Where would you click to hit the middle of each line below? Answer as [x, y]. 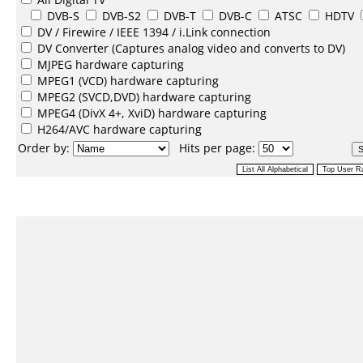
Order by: [45, 148]
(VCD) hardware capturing [147, 81]
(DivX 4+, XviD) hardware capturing [173, 113]
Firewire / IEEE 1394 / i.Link [137, 32]
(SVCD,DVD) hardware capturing [165, 97]
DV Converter [75, 48]
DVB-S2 [122, 16]
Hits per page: [214, 148]
